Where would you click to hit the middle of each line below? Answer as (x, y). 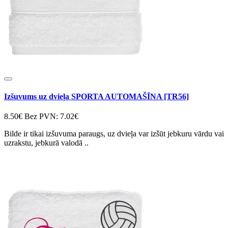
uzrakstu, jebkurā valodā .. (46, 142)
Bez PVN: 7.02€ (51, 116)
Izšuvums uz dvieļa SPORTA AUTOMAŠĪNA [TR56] (96, 96)
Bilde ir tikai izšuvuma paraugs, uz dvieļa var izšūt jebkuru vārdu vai (114, 133)
